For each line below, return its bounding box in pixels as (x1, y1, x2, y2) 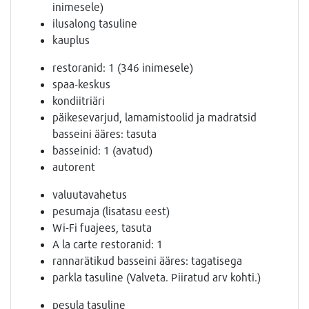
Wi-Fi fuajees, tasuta (52, 221, 152, 235)
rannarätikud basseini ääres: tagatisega (52, 254, 242, 268)
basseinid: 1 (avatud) (52, 143, 152, 157)
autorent (52, 160, 95, 174)
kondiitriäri (52, 94, 105, 108)
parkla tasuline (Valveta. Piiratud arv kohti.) (52, 270, 261, 284)
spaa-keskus (52, 77, 110, 91)
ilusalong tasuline (52, 17, 137, 30)
